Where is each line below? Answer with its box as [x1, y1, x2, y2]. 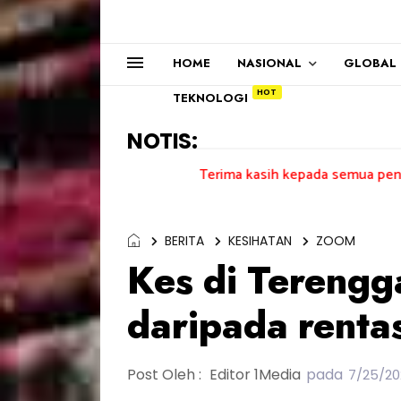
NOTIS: [127, 126, 197, 156]
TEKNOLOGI [173, 90, 248, 107]
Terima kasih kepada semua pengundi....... [118, 163, 376, 187]
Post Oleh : [127, 364, 205, 385]
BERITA [165, 232, 204, 250]
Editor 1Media [209, 364, 301, 385]
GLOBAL [344, 55, 397, 72]
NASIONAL [237, 55, 302, 72]
